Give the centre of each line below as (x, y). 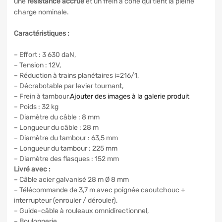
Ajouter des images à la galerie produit (130, 96)
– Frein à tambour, (42, 96)
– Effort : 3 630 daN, (45, 55)
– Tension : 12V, (37, 65)
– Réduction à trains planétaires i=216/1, (76, 75)
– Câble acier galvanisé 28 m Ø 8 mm (71, 179)
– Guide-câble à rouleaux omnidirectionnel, (81, 211)
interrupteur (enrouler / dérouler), (66, 200)
